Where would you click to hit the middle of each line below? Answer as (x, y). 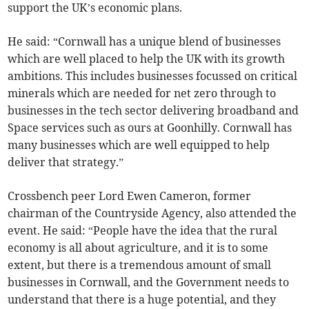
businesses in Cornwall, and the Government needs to (149, 282)
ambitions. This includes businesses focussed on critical (153, 76)
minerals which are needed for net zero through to (142, 93)
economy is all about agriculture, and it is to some (138, 248)
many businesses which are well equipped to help (139, 145)
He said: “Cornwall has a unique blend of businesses (144, 42)
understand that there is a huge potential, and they (142, 300)
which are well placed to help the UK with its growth (147, 59)
